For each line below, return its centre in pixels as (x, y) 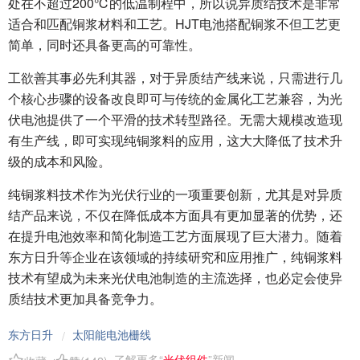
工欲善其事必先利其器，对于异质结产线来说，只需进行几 (175, 78)
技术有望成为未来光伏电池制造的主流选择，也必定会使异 (175, 278)
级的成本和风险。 (59, 161)
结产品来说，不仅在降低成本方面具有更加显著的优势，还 (175, 215)
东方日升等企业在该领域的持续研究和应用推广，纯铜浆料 (175, 257)
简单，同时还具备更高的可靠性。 (104, 45)
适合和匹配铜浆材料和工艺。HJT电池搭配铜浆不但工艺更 (174, 24)
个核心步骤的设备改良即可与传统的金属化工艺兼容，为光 (175, 98)
